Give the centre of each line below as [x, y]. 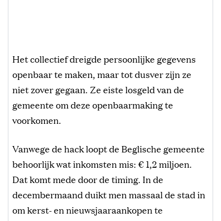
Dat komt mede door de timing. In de [88, 179]
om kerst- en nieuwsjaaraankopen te [88, 209]
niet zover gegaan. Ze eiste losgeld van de [98, 89]
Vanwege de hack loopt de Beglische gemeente [109, 148]
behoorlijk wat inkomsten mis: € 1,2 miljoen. [102, 164]
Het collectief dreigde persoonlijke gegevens [104, 58]
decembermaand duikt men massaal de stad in [109, 194]
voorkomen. [37, 120]
